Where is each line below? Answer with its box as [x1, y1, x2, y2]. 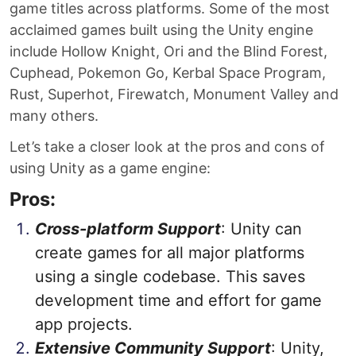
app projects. [35, 315, 133, 334]
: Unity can [221, 219, 302, 238]
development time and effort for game [35, 291, 322, 310]
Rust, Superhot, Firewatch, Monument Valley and [10, 86, 339, 103]
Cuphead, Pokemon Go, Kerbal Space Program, [10, 64, 326, 81]
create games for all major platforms [35, 243, 304, 262]
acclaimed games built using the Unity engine [10, 21, 313, 38]
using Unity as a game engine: [10, 160, 211, 176]
